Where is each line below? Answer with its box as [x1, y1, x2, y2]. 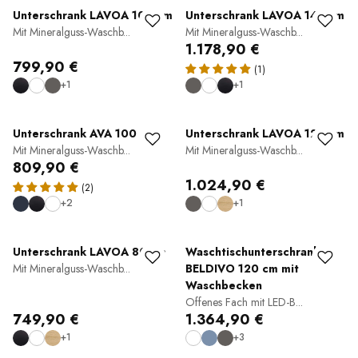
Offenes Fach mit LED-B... [185, 294, 303, 310]
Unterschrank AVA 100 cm [13, 125, 156, 141]
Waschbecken [185, 277, 262, 293]
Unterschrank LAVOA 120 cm [185, 125, 344, 141]
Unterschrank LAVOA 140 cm [185, 7, 344, 23]
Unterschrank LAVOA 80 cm [13, 244, 166, 260]
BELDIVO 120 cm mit [185, 261, 299, 276]
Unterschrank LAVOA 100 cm [13, 7, 173, 23]
